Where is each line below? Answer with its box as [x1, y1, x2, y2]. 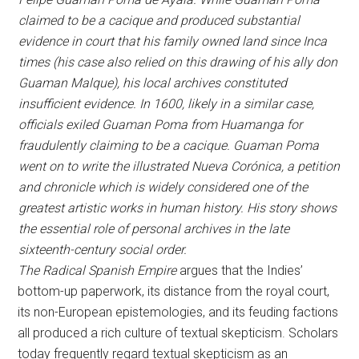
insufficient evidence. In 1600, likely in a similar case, [18, 96, 314, 111]
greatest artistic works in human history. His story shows [18, 200, 337, 216]
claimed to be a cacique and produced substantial [18, 13, 300, 28]
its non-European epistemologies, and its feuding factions [18, 305, 339, 320]
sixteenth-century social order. [18, 242, 187, 257]
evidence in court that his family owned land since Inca [18, 34, 327, 49]
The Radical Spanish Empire [18, 263, 180, 278]
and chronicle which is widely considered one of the [18, 179, 308, 195]
